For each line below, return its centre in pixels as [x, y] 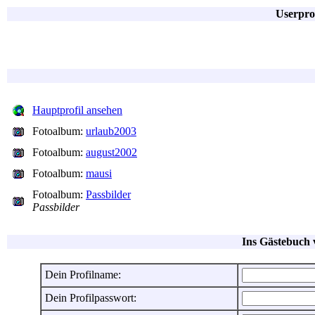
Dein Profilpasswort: [90, 298]
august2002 [111, 152]
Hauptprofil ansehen [77, 110]
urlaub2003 [111, 131]
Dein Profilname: [83, 275]
